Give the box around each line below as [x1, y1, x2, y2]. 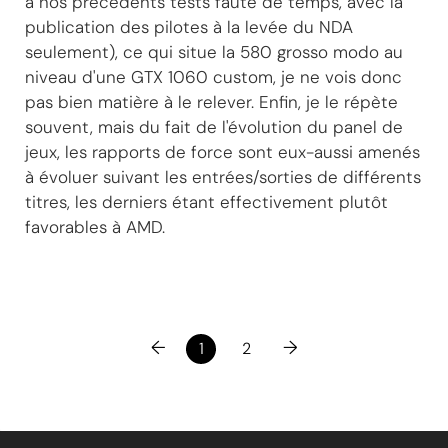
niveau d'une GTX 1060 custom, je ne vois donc [25, 65, 402, 88]
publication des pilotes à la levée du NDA [25, 15, 353, 38]
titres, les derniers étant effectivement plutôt [25, 190, 388, 213]
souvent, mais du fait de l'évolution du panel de [25, 115, 403, 138]
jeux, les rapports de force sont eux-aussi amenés [25, 140, 420, 163]
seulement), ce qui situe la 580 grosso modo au [25, 40, 403, 63]
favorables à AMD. [25, 215, 165, 238]
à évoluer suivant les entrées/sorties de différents [25, 165, 421, 188]
